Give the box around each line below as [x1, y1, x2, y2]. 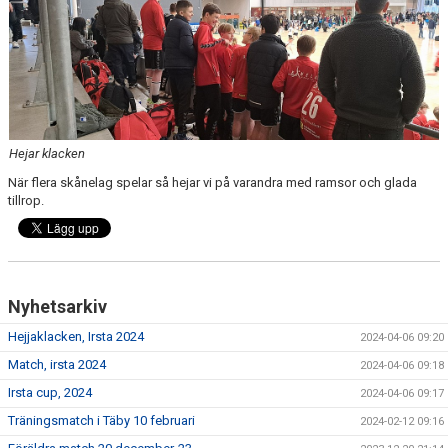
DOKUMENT [12, 3, 81, 18]
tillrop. [8, 193, 47, 208]
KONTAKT [12, 46, 68, 61]
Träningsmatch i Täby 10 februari [8, 413, 195, 428]
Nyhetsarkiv [8, 296, 107, 317]
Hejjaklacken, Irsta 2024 [8, 329, 144, 344]
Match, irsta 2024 [8, 357, 106, 372]
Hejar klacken [9, 146, 85, 161]
